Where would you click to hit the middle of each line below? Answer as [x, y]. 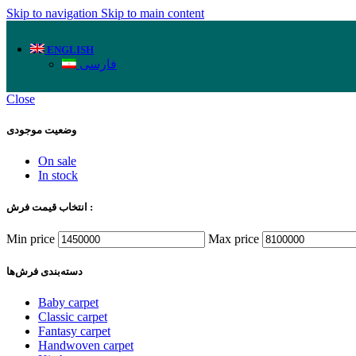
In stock [58, 176]
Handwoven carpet [86, 346]
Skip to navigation [54, 13]
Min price [31, 238]
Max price [234, 238]
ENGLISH [70, 49]
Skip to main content [153, 13]
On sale [57, 161]
